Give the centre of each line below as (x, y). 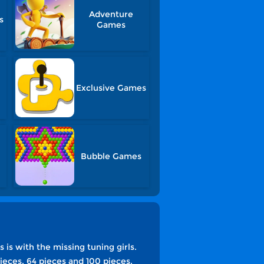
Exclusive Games (111, 88)
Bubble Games (111, 156)
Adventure (111, 14)
